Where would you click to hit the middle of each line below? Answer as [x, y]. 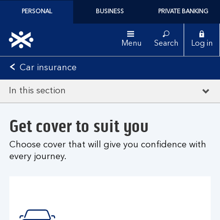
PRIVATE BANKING [183, 12]
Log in [202, 44]
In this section [37, 91]
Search [166, 44]
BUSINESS [110, 12]
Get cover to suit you [79, 126]
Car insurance [48, 68]
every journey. [38, 157]
